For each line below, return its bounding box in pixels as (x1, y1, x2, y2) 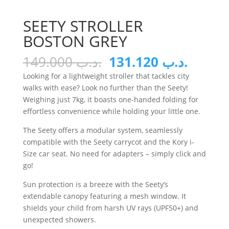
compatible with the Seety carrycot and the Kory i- (22, 137, 194, 147)
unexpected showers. (22, 215, 96, 225)
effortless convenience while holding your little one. (22, 106, 200, 117)
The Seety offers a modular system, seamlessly (22, 125, 182, 135)
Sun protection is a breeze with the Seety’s (22, 179, 168, 190)
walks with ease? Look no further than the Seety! (22, 83, 188, 93)
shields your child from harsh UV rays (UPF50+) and (22, 203, 198, 213)
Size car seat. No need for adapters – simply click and (22, 149, 206, 159)
